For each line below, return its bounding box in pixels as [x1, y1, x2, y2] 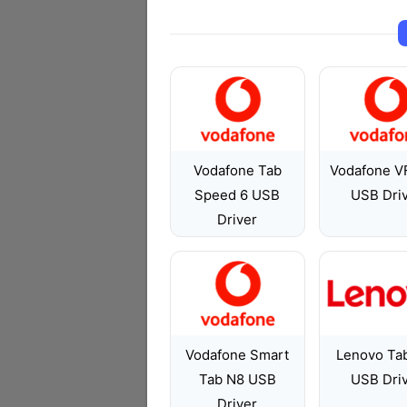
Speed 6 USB [194, 186, 281, 203]
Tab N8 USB [198, 371, 276, 388]
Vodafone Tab [193, 162, 282, 179]
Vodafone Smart [185, 346, 290, 363]
